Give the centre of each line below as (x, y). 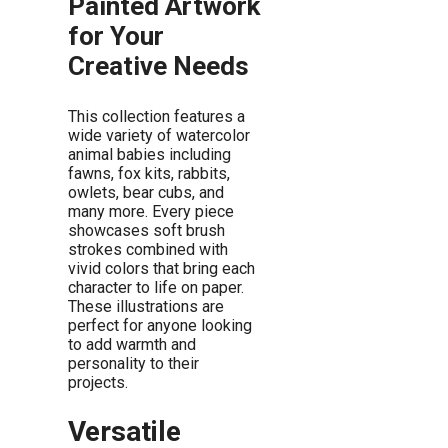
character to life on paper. (156, 288)
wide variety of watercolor (159, 136)
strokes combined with (148, 250)
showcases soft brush (146, 231)
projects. (98, 383)
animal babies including (149, 155)
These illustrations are (146, 307)
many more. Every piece (151, 212)
